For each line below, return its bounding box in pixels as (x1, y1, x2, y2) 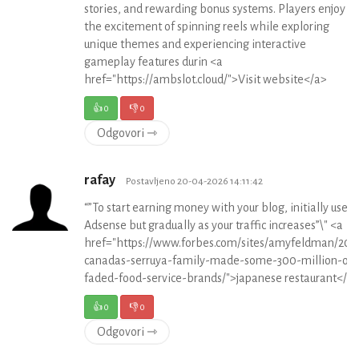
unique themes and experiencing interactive (84, 38, 306, 51)
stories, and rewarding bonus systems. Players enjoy (84, 2, 345, 16)
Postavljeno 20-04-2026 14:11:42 (126, 175, 263, 188)
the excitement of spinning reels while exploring (84, 20, 329, 34)
